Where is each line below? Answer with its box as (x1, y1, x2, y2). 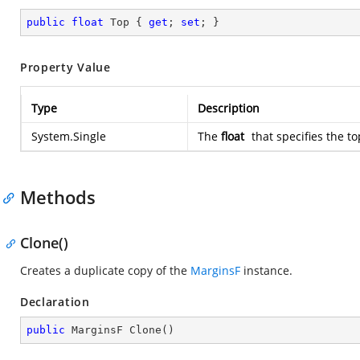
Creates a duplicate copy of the (20, 263, 190, 278)
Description (198, 100, 260, 116)
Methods (20, 185, 96, 209)
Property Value (20, 59, 111, 75)
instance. (240, 263, 292, 278)
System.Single (31, 129, 106, 144)
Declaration (20, 294, 90, 309)
